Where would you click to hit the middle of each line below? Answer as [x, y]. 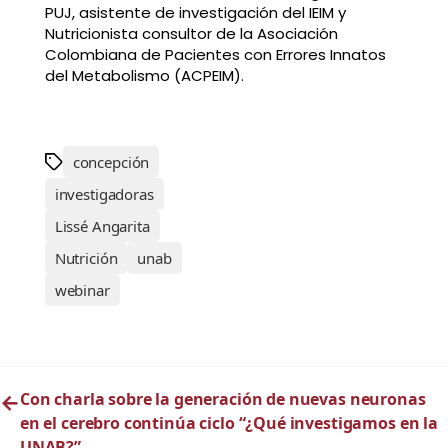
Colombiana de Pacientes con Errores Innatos [215, 55]
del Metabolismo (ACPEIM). [144, 76]
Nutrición [86, 258]
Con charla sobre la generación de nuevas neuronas [222, 399]
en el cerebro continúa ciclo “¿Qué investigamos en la [228, 423]
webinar [82, 290]
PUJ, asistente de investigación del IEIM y [195, 13]
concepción [111, 162]
